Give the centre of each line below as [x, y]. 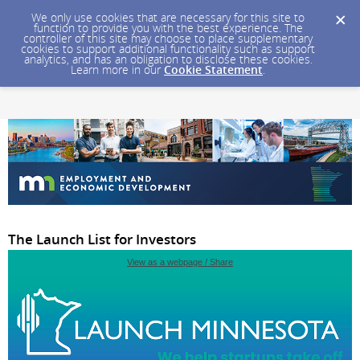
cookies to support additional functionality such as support [168, 49]
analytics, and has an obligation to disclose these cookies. [168, 59]
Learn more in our [117, 70]
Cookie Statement [213, 70]
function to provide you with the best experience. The [168, 28]
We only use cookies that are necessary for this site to [168, 17]
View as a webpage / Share [180, 262]
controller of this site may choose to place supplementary [168, 38]
